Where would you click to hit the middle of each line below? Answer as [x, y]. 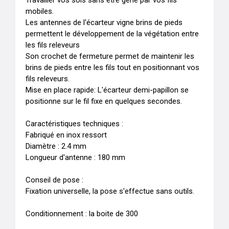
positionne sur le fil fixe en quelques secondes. [104, 101]
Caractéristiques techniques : [74, 124]
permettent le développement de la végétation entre [112, 34]
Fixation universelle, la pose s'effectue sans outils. [110, 191]
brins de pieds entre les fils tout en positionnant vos [112, 67]
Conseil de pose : [54, 180]
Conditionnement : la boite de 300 [82, 214]
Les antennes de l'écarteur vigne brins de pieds [104, 22]
